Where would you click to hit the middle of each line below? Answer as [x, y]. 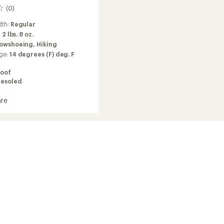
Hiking [47, 44]
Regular [23, 24]
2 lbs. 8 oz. [17, 34]
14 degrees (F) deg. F [42, 54]
